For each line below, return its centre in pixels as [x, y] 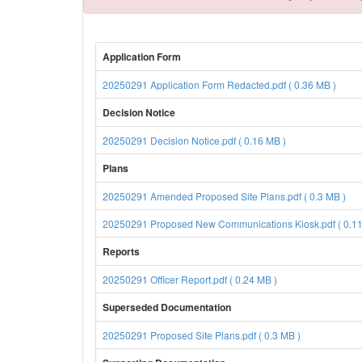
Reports [121, 251]
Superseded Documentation [167, 307]
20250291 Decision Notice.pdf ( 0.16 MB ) [194, 140]
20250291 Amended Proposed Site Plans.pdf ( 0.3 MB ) [224, 196]
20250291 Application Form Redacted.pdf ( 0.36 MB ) [219, 84]
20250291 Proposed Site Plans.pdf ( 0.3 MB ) [202, 335]
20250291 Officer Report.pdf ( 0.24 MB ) [190, 279]
